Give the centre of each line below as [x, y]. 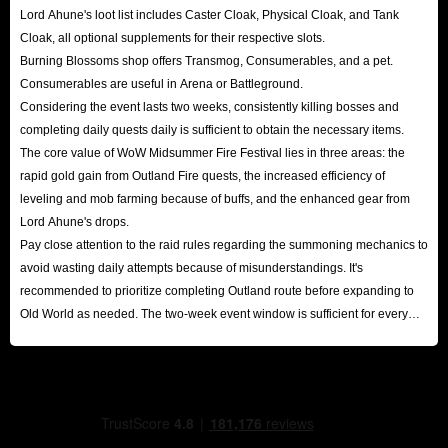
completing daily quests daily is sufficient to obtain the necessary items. [212, 129]
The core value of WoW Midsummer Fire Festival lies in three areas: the [212, 152]
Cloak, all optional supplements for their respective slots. [172, 37]
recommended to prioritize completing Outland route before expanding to [217, 290]
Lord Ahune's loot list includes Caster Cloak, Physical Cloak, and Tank [209, 14]
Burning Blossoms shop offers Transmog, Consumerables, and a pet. [206, 60]
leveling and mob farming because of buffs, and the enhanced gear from [215, 198]
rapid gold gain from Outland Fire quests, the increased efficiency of [202, 175]
